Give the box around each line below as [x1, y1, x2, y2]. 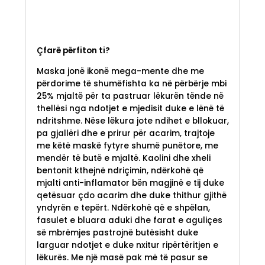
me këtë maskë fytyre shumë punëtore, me [36, 140, 218, 151]
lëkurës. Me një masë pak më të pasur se [36, 251, 208, 263]
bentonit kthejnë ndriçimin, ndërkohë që [36, 164, 203, 176]
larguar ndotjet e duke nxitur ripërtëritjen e [36, 239, 218, 251]
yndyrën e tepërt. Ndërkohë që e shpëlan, [36, 202, 210, 214]
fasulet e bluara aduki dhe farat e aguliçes [36, 214, 222, 226]
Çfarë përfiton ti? [36, 45, 110, 57]
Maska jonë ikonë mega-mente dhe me [36, 65, 204, 77]
